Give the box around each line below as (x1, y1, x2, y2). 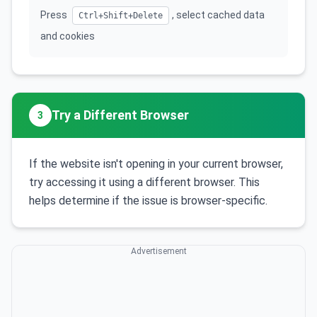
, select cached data (172, 9, 265, 21)
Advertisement (130, 246, 187, 256)
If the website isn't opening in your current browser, (29, 157, 283, 171)
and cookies (40, 30, 95, 42)
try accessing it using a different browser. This (29, 175, 260, 189)
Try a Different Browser (52, 108, 189, 122)
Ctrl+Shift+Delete (79, 11, 163, 21)
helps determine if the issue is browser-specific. (29, 194, 267, 207)
